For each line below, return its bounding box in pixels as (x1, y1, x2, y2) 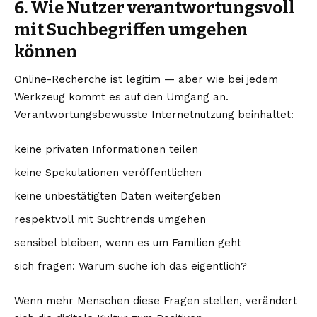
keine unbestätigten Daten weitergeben (14, 189, 221, 202)
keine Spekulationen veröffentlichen (14, 166, 202, 179)
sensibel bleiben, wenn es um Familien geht (14, 236, 241, 249)
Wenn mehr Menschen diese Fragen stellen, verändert (14, 294, 297, 307)
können (14, 41, 77, 62)
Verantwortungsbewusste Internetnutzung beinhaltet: (14, 108, 294, 121)
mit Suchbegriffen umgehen (14, 19, 248, 40)
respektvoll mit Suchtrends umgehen (14, 212, 206, 226)
